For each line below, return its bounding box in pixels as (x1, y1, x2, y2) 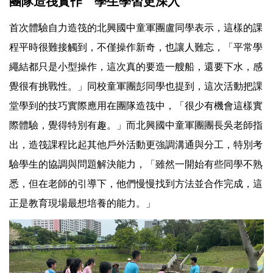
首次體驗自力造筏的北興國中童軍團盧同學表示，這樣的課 (9, 23, 263, 34)
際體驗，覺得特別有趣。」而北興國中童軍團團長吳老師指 (9, 120, 263, 131)
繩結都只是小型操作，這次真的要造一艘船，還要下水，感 (9, 62, 263, 73)
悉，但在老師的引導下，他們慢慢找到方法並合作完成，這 (9, 179, 263, 190)
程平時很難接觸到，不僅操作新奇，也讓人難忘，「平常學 (9, 42, 263, 53)
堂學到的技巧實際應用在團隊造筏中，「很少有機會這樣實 (9, 101, 263, 112)
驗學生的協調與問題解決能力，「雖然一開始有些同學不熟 (9, 159, 263, 170)
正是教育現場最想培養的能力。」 (9, 198, 155, 209)
